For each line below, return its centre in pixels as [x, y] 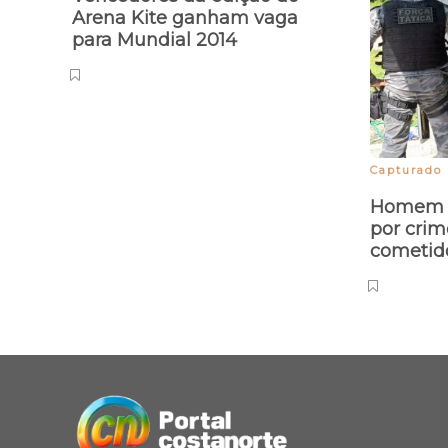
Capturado [406, 169]
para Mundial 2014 [157, 40]
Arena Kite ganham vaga [185, 18]
